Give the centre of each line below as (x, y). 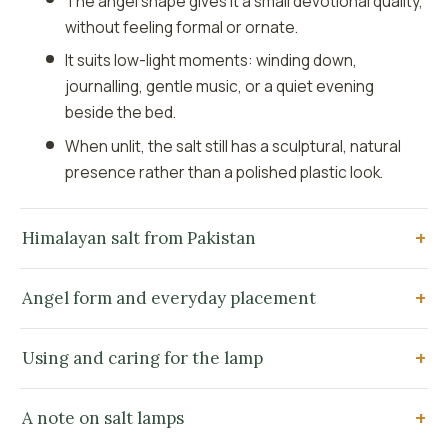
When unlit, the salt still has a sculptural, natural (233, 146)
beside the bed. (121, 112)
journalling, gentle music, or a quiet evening (220, 86)
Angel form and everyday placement (169, 298)
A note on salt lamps (103, 418)
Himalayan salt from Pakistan (139, 238)
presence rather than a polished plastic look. (224, 172)
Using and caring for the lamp (142, 358)
